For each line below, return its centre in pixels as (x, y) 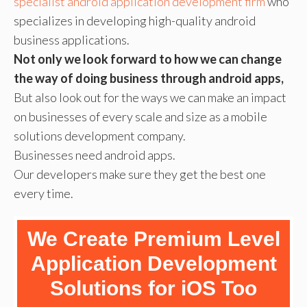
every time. (44, 193)
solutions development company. (100, 136)
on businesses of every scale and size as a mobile (140, 116)
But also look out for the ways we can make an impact (150, 97)
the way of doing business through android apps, (149, 78)
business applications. (72, 40)
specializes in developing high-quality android (135, 21)
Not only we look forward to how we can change (148, 59)
